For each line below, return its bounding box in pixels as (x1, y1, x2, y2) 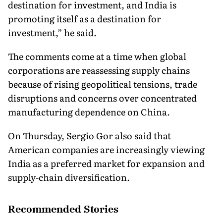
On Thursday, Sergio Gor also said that (8, 128, 171, 142)
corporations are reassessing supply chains (8, 63, 190, 77)
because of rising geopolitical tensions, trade (8, 77, 197, 91)
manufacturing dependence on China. (8, 105, 170, 118)
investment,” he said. (8, 25, 97, 39)
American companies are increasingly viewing (8, 142, 205, 156)
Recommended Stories (8, 202, 118, 216)
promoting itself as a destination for (8, 11, 161, 25)
